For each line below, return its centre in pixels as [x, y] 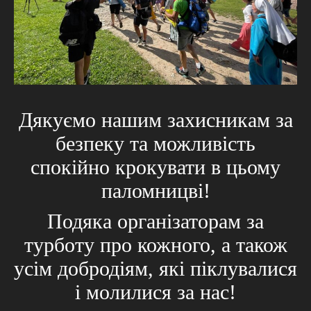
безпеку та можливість [155, 143]
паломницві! [155, 190]
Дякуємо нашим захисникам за [155, 119]
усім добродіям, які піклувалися [155, 268]
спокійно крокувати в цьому [155, 167]
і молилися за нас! [155, 292]
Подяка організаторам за [155, 221]
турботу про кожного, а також [155, 244]
